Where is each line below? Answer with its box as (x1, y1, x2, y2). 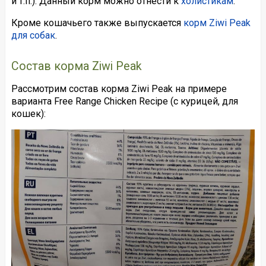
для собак (11, 30, 55, 42)
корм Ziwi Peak (183, 17, 251, 29)
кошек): (11, 108, 46, 120)
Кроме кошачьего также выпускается (11, 17, 183, 29)
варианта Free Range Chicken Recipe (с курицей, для (11, 96, 238, 107)
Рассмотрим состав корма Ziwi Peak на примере (11, 83, 227, 95)
